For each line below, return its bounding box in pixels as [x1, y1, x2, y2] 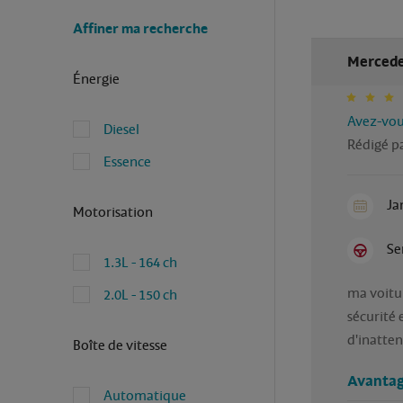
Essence [103, 152, 151, 171]
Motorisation [72, 202, 153, 221]
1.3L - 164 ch [103, 253, 177, 272]
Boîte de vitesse [72, 336, 167, 354]
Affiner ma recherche [72, 19, 208, 38]
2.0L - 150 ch [103, 285, 177, 304]
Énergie [72, 69, 120, 88]
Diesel [103, 120, 139, 139]
